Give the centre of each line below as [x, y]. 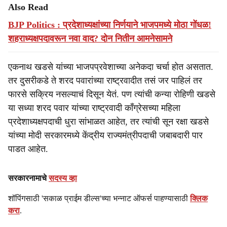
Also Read [28, 7]
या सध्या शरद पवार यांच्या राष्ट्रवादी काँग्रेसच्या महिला [94, 108]
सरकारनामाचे [28, 178]
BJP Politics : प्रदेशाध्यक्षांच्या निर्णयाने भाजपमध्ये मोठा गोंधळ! [110, 25]
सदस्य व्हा [63, 178]
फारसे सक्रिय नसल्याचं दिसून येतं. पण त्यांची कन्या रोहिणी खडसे [112, 94]
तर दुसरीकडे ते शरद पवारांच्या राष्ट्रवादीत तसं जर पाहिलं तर [105, 81]
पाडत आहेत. [28, 149]
